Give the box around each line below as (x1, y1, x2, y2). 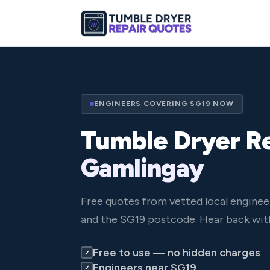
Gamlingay (81, 152, 204, 183)
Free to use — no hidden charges (93, 245, 260, 259)
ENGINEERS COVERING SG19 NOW (94, 99, 234, 108)
